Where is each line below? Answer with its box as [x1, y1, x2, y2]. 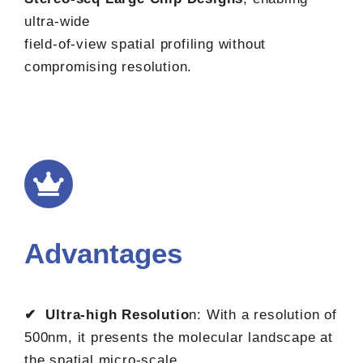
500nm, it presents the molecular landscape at [24, 330, 333, 346]
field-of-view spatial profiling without [24, 36, 267, 53]
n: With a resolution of [189, 307, 337, 323]
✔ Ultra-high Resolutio [24, 307, 190, 323]
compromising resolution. [24, 59, 193, 75]
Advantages [24, 237, 182, 270]
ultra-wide [24, 14, 90, 30]
